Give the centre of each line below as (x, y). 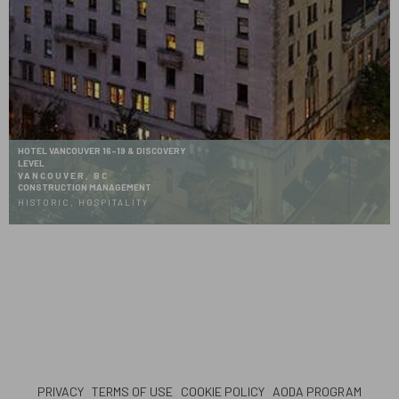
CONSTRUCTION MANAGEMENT (85, 187)
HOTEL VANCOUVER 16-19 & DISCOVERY (102, 150)
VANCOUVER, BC (63, 175)
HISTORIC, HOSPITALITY (83, 202)
